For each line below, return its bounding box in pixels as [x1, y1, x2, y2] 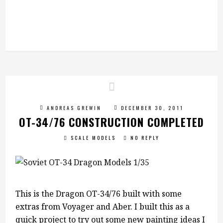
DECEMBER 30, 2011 [120, 104, 184, 111]
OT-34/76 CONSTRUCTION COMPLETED [19, 114, 204, 130]
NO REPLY [130, 134, 160, 141]
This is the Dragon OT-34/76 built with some [15, 188, 182, 199]
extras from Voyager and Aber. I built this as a [15, 201, 190, 212]
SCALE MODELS [70, 134, 116, 141]
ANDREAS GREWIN [46, 104, 102, 111]
